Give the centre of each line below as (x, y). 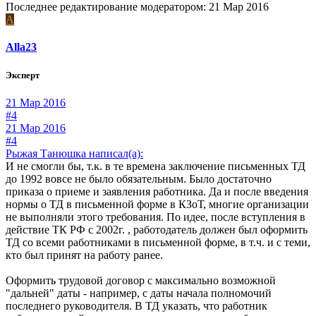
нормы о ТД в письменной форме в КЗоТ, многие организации (157, 204)
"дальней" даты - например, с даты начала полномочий (139, 293)
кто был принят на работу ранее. (84, 255)
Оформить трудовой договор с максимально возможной (141, 280)
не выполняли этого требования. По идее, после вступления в (156, 217)
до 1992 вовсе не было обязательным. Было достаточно (139, 178)
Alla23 (21, 47)
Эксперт (23, 75)
